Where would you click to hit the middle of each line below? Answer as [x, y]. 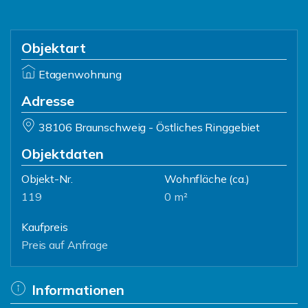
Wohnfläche [196, 179]
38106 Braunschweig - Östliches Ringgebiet [149, 127]
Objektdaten [63, 154]
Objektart [54, 48]
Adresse [48, 101]
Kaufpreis [45, 227]
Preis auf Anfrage [65, 245]
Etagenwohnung [80, 74]
